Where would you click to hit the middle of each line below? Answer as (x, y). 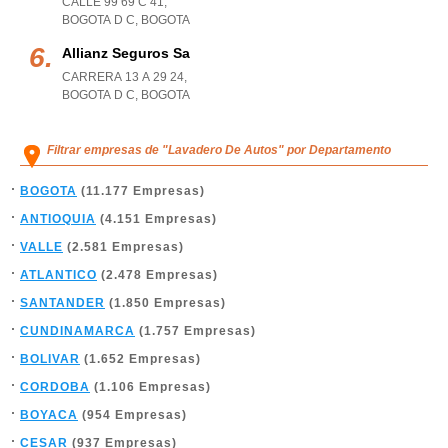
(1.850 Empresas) (165, 303)
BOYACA (49, 415)
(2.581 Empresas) (123, 247)
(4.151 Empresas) (156, 219)
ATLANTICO (58, 275)
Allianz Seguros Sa (126, 53)
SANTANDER (62, 303)
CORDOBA (55, 387)
